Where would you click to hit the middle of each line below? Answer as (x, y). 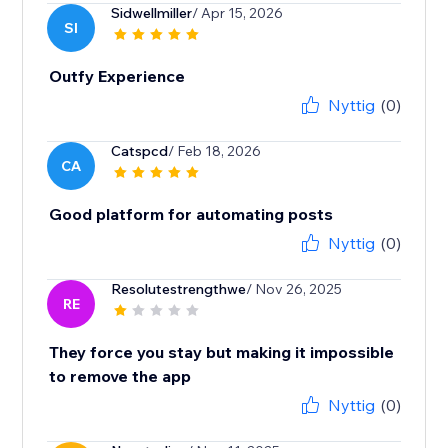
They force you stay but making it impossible (222, 352)
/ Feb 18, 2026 (215, 151)
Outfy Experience (117, 76)
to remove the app (120, 376)
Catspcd (140, 151)
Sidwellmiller (152, 13)
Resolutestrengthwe (179, 289)
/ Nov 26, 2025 (294, 289)
